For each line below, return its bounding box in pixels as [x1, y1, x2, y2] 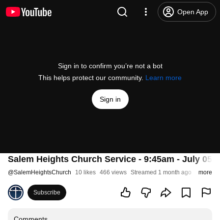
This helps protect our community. [38, 74, 145, 82]
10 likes [75, 169, 96, 176]
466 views [100, 169, 127, 176]
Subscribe [33, 189, 60, 196]
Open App [177, 8, 208, 16]
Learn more [145, 74, 182, 82]
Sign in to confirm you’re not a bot [57, 62, 163, 70]
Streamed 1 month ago [131, 169, 192, 176]
